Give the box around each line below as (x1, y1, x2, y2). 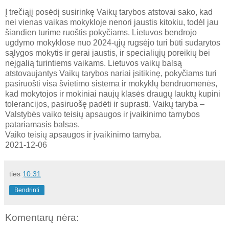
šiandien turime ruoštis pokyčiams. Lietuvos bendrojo (5, 28, 197, 37)
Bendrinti (14, 187, 39, 194)
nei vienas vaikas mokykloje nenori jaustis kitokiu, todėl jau (5, 18, 218, 27)
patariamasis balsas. (5, 120, 82, 129)
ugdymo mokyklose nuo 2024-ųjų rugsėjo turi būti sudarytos (5, 38, 220, 48)
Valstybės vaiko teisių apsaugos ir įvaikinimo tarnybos (5, 110, 200, 119)
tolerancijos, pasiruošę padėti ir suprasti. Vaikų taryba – (5, 100, 204, 109)
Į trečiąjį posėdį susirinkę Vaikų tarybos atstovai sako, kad (5, 8, 213, 17)
